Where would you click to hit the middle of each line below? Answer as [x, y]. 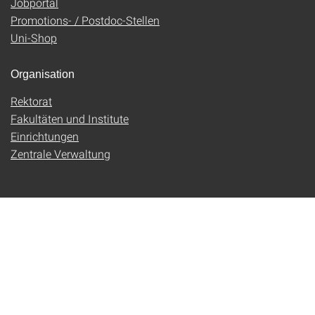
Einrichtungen [45, 136]
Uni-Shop [34, 38]
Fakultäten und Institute [70, 118]
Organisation [43, 74]
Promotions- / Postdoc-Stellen [85, 20]
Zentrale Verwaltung [60, 154]
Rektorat [31, 101]
